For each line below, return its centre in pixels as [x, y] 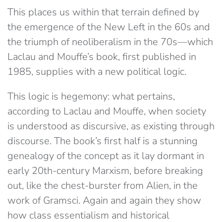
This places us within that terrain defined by [103, 12]
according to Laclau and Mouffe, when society [107, 111]
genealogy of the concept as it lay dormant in [106, 156]
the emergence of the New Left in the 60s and [109, 27]
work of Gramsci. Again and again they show [104, 201]
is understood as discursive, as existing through [111, 126]
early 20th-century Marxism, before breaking [105, 171]
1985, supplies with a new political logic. [97, 72]
